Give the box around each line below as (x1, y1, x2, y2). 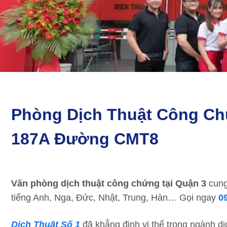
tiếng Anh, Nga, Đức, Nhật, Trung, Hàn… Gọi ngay (11, 193, 218, 203)
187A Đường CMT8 (11, 130, 159, 148)
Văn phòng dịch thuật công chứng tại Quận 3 (11, 178, 206, 188)
